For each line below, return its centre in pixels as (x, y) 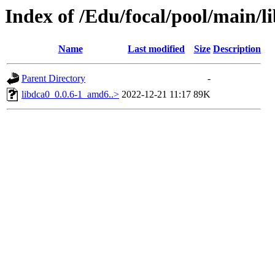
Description (237, 49)
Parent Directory (53, 79)
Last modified (156, 49)
